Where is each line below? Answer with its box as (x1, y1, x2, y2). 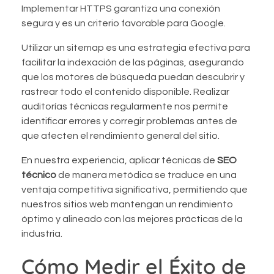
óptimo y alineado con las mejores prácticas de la (21, 213, 243, 224)
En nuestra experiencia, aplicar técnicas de (21, 155, 217, 165)
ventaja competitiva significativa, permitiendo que (21, 184, 248, 194)
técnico (21, 169, 56, 180)
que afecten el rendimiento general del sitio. (21, 130, 220, 141)
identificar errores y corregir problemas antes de (21, 116, 237, 126)
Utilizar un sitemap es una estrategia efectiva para (21, 42, 250, 53)
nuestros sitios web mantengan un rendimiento (21, 199, 233, 209)
